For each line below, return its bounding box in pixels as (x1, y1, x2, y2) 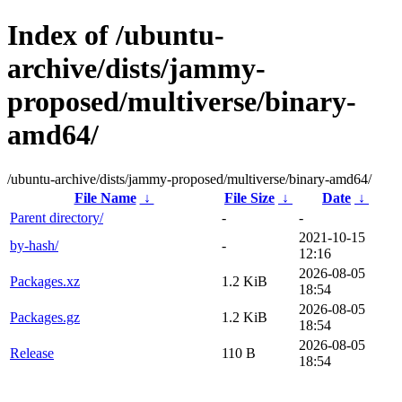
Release (10, 345, 54, 361)
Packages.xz (10, 273, 80, 289)
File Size (224, 189, 275, 205)
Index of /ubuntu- (7, 19, 224, 52)
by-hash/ (10, 237, 58, 253)
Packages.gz (10, 309, 80, 325)
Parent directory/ (10, 209, 103, 225)
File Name (74, 189, 136, 205)
